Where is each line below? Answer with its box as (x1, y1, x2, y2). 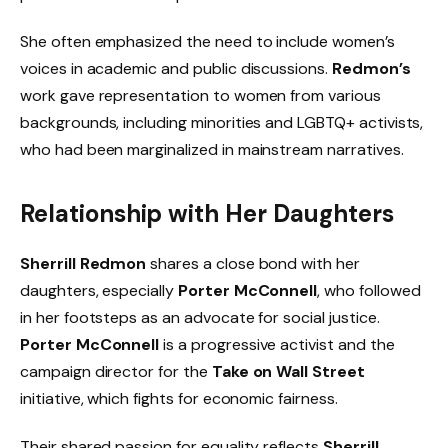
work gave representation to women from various (20, 85, 381, 107)
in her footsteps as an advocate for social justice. (20, 306, 380, 328)
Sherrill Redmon (20, 252, 147, 274)
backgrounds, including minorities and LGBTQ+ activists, (20, 112, 424, 134)
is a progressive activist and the (159, 333, 395, 355)
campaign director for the (20, 360, 212, 382)
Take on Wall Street (211, 360, 365, 382)
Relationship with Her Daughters (20, 197, 394, 229)
